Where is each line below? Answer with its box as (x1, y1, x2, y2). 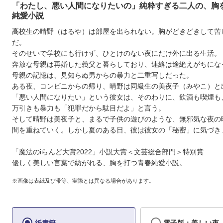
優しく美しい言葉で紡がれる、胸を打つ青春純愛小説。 (12, 159, 186, 167)
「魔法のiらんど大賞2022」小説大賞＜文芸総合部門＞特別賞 (12, 148, 204, 156)
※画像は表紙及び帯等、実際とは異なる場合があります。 (12, 177, 154, 184)
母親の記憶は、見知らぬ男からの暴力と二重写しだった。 (12, 71, 193, 80)
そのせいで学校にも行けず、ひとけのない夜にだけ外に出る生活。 (12, 49, 221, 58)
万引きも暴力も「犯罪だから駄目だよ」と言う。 (12, 104, 165, 112)
